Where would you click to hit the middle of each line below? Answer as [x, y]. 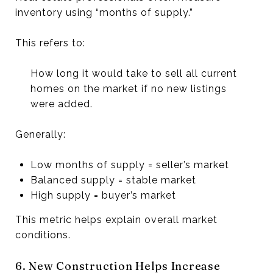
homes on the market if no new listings [128, 88]
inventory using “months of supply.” [104, 12]
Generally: [41, 134]
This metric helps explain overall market [116, 219]
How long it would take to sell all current [133, 73]
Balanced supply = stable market [113, 180]
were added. [61, 104]
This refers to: [50, 43]
